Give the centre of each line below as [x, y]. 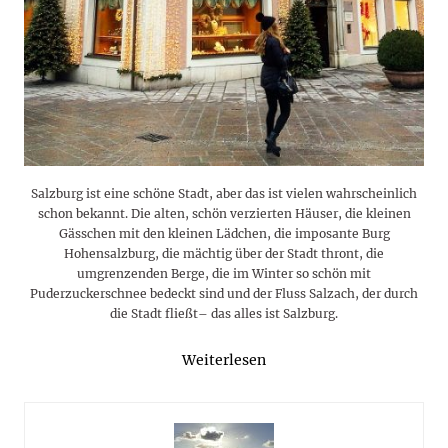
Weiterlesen [224, 359]
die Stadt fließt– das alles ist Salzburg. [224, 313]
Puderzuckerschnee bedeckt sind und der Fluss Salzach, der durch [224, 293]
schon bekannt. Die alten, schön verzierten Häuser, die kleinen [224, 213]
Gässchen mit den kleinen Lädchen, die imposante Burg [224, 233]
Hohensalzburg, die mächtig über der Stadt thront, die [224, 253]
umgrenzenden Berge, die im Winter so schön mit [224, 273]
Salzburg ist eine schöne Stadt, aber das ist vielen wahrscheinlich [224, 193]
